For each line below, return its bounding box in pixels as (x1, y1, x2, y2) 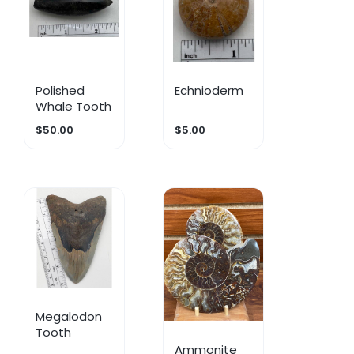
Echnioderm (175, 82, 244, 100)
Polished (36, 82, 85, 100)
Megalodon (36, 307, 103, 325)
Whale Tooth (36, 98, 112, 115)
